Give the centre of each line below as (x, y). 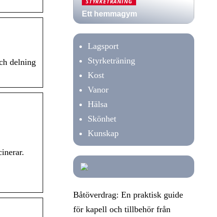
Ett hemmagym (109, 14)
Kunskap (103, 133)
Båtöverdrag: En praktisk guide (128, 195)
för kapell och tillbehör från (122, 209)
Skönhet (102, 119)
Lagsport (103, 46)
